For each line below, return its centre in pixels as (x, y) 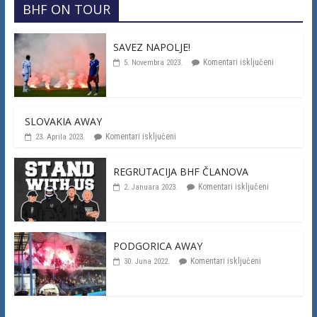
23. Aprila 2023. (60, 137)
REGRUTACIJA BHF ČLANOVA (180, 171)
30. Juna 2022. (146, 261)
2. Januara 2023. (150, 187)
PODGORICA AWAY (157, 246)
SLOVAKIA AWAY (63, 121)
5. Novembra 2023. (153, 62)
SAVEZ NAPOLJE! (151, 47)
